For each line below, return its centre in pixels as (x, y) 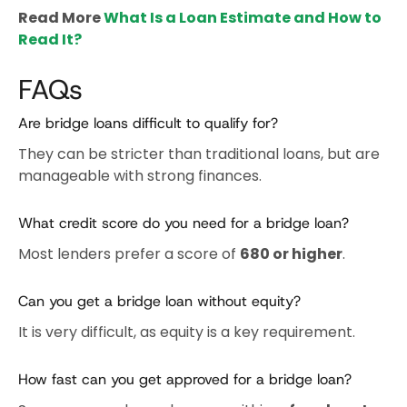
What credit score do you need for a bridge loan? (184, 223)
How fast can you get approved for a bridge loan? (185, 379)
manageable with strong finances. (140, 175)
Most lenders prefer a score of (129, 253)
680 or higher (291, 253)
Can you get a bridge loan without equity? (159, 301)
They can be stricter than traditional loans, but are (199, 154)
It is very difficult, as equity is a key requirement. (187, 332)
